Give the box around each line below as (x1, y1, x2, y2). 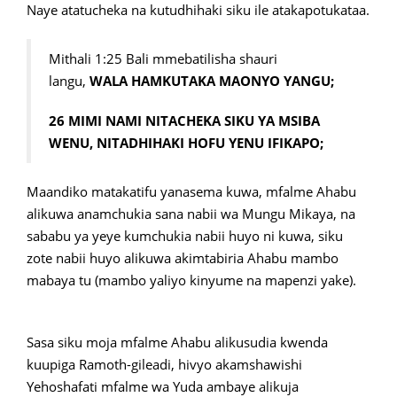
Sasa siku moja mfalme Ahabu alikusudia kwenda (27, 333, 328, 351)
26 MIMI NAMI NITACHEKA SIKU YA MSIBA (49, 112, 320, 129)
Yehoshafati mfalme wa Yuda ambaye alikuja (27, 378, 299, 395)
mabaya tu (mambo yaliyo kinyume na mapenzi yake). (27, 271, 356, 289)
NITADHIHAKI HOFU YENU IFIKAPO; (97, 134, 327, 152)
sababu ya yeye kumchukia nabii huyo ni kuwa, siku (27, 227, 343, 245)
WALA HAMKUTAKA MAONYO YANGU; (90, 72, 338, 90)
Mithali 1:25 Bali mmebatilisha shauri (49, 50, 277, 67)
